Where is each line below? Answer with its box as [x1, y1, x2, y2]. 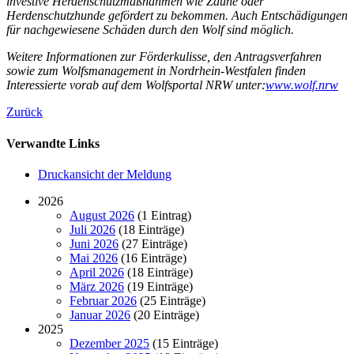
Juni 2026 [70, 236, 119, 250]
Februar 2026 [70, 293, 137, 307]
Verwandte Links [6, 136, 100, 150]
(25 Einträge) [137, 293, 205, 307]
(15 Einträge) [149, 336, 218, 350]
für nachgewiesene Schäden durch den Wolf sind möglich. [6, 23, 294, 37]
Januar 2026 [70, 307, 130, 322]
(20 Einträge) [130, 307, 199, 322]
